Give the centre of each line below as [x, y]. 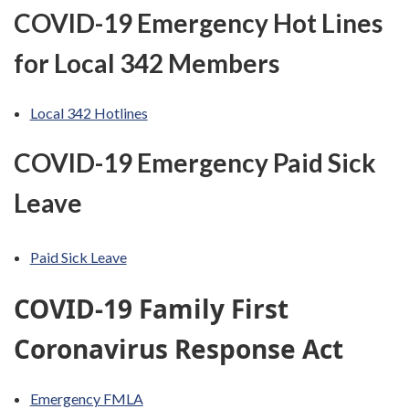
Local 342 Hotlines [89, 113]
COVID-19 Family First [151, 309]
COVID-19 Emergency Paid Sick [195, 163]
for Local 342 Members [149, 63]
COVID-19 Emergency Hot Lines [198, 23]
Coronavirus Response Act [178, 349]
